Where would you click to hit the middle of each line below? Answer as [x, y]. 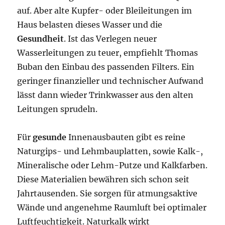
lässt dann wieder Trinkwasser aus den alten [105, 95]
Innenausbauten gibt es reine [126, 137]
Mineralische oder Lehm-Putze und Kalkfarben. [113, 165]
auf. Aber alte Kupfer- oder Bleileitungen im [105, 11]
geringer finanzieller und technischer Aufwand [110, 81]
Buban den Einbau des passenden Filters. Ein [106, 67]
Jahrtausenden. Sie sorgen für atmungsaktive [107, 193]
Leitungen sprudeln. [58, 109]
